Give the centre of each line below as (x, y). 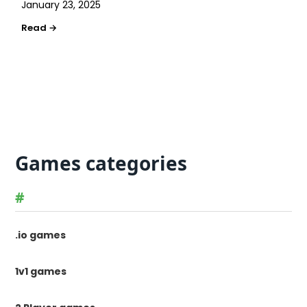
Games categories (101, 163)
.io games (41, 235)
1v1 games (41, 271)
